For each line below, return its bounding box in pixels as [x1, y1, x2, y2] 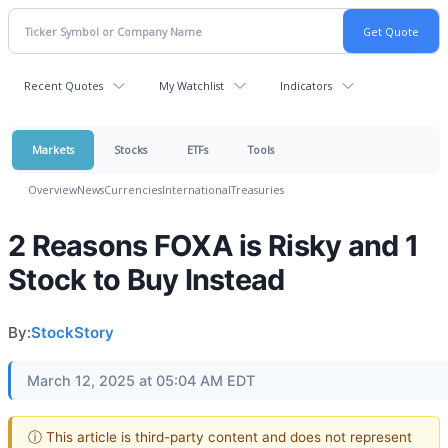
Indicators [280, 78, 332, 93]
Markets [32, 142, 74, 157]
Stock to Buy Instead [8, 262, 285, 297]
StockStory [31, 323, 114, 342]
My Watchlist [159, 78, 224, 93]
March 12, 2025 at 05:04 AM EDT [27, 372, 255, 389]
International [162, 182, 231, 197]
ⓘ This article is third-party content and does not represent [28, 428, 412, 445]
